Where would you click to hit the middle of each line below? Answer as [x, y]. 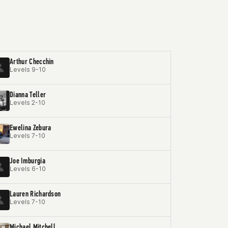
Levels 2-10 [27, 103]
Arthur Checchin [32, 61]
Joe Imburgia [27, 161]
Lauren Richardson [35, 194]
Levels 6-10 [28, 169]
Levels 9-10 [28, 69]
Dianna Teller [28, 94]
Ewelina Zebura [31, 127]
